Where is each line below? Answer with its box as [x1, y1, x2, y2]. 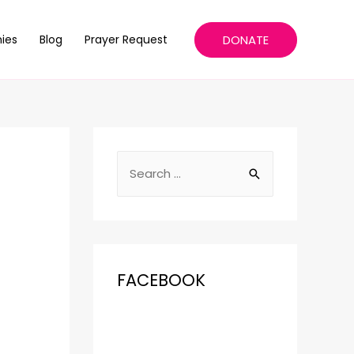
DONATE [223, 31, 269, 48]
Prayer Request [85, 32, 168, 47]
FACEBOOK [117, 269, 205, 292]
